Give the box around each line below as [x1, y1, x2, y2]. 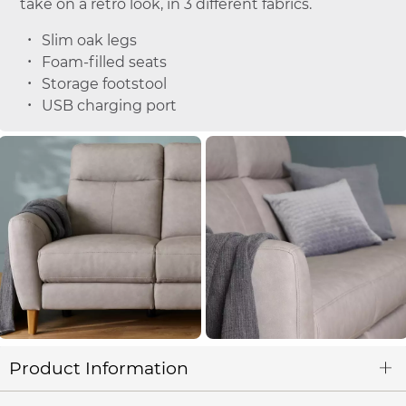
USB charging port [41, 97, 177, 115]
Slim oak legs [41, 32, 137, 50]
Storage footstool [41, 75, 167, 93]
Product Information [9, 357, 188, 379]
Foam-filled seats [41, 53, 167, 72]
